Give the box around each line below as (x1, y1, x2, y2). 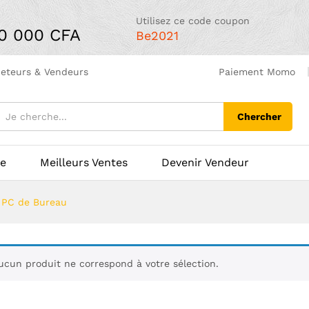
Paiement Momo (219, 66, 295, 77)
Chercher (237, 111, 281, 122)
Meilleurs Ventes (40, 156, 128, 169)
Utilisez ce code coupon (136, 14, 250, 26)
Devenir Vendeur (161, 156, 249, 169)
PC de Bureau (1, 197, 67, 208)
